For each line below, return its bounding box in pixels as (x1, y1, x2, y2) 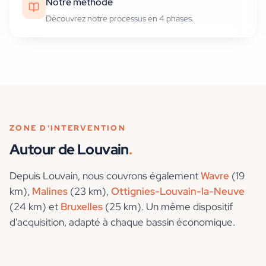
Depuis (9, 169, 43, 183)
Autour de (9, 140, 78, 159)
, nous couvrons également (78, 169, 201, 183)
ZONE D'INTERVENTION (9, 123, 126, 134)
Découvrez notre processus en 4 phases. (46, 13, 194, 24)
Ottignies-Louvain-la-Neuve (111, 185, 245, 198)
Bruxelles (61, 200, 103, 214)
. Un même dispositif (141, 200, 233, 214)
